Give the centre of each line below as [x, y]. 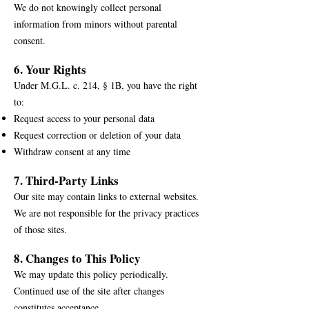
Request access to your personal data [84, 118]
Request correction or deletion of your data [97, 135]
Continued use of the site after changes [89, 291]
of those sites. [40, 229]
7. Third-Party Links [66, 180]
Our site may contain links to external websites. [106, 196]
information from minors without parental [96, 24]
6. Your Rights [50, 69]
